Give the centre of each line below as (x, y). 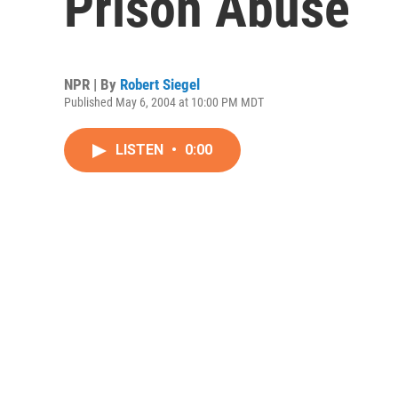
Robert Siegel (160, 84)
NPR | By (92, 84)
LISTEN (141, 150)
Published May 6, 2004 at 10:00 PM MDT (164, 102)
